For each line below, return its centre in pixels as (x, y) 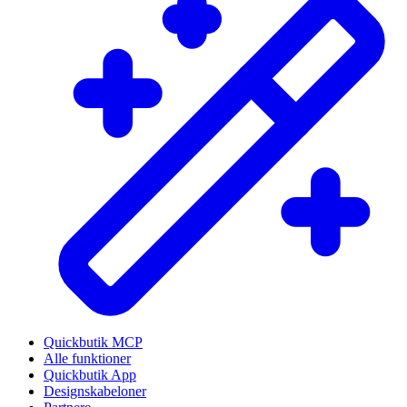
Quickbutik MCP (93, 342)
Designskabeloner (95, 392)
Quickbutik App (90, 375)
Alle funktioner (87, 359)
